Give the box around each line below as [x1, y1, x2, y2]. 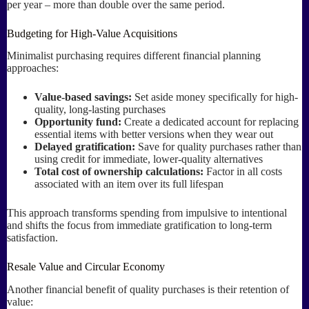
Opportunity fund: [34, 116, 121, 128]
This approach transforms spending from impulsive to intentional [7, 207, 287, 219]
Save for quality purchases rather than [135, 141, 301, 153]
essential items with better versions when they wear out [34, 128, 273, 141]
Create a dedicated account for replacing [121, 116, 299, 128]
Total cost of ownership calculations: [34, 166, 203, 178]
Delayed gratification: [34, 141, 135, 153]
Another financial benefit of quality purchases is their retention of [7, 283, 289, 296]
